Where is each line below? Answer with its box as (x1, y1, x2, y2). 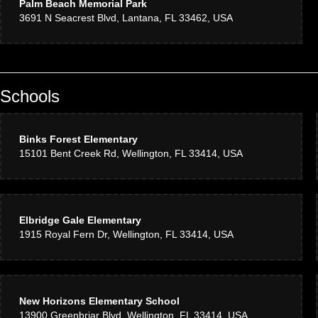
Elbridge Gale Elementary (19, 214, 141, 226)
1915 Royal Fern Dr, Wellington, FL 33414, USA (19, 229, 234, 240)
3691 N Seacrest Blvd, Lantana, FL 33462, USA (19, 12, 233, 23)
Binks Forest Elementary (19, 133, 138, 145)
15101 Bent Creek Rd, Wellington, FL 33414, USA (19, 148, 243, 159)
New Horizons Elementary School (19, 295, 180, 307)
